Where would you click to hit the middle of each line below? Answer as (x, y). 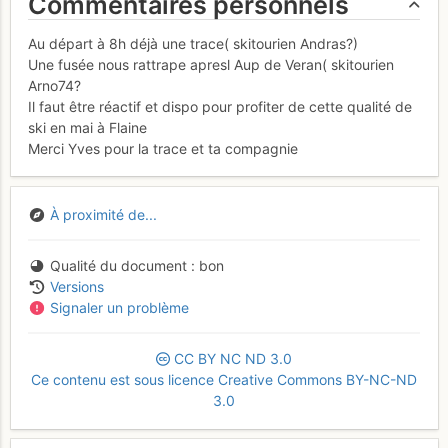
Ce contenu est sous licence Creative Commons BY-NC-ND (224, 380)
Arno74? (54, 85)
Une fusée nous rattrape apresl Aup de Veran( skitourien (211, 64)
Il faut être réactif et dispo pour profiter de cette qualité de (220, 106)
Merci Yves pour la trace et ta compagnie (163, 148)
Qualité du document (118, 266)
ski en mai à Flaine (87, 127)
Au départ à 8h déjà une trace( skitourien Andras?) (193, 43)
